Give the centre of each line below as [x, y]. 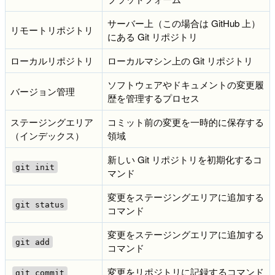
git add [32, 242]
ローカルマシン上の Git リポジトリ [180, 61]
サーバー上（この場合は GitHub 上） [184, 23]
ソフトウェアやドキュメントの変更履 [186, 85]
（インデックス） [47, 136]
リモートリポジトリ [52, 30]
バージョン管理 [43, 91]
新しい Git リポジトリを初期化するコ [185, 160]
